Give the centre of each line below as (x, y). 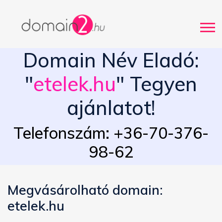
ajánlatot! (111, 108)
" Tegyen (157, 84)
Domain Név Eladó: (111, 60)
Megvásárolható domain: (85, 190)
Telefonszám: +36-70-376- (111, 133)
